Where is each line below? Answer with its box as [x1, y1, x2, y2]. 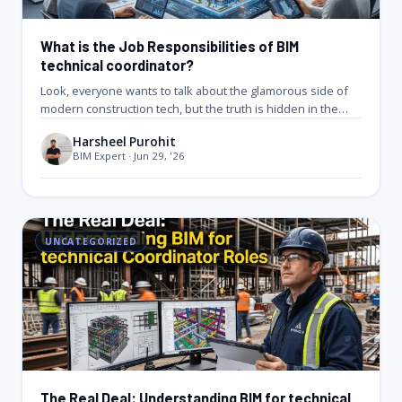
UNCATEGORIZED [45, 234, 137, 248]
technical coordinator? [40, 56, 194, 74]
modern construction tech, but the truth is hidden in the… [40, 100, 348, 117]
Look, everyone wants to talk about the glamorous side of [40, 82, 348, 99]
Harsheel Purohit [73, 134, 176, 151]
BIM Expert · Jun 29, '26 [73, 149, 185, 163]
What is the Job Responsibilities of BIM [40, 37, 299, 55]
